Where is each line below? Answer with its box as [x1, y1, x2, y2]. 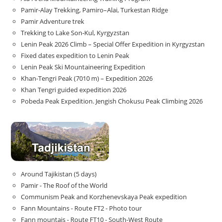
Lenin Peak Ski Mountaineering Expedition [21, 62, 146, 71]
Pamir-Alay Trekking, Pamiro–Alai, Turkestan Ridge [21, 5, 168, 14]
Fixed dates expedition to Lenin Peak [21, 51, 130, 60]
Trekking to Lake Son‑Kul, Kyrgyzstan [21, 28, 130, 37]
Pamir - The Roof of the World [21, 180, 108, 190]
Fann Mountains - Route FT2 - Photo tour [21, 203, 142, 213]
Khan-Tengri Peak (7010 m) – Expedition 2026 [21, 73, 153, 83]
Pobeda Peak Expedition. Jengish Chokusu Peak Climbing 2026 [21, 96, 203, 106]
